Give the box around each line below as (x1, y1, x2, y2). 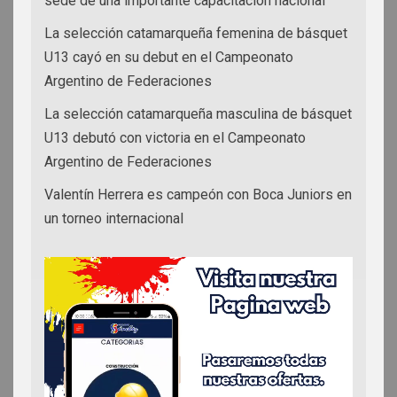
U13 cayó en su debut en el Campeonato (44, 48, 293, 66)
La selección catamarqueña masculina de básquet (44, 105, 352, 122)
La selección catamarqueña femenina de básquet (44, 24, 347, 42)
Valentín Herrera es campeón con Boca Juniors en (44, 185, 352, 203)
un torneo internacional (44, 209, 183, 227)
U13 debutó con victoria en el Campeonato (44, 128, 306, 146)
